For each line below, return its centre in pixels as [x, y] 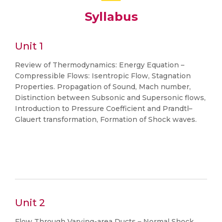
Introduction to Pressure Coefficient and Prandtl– [104, 109]
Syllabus [111, 17]
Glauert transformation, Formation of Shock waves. [106, 119]
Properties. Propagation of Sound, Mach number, [103, 87]
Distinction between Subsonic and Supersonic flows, [110, 98]
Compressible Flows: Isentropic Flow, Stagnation [103, 76]
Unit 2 [30, 203]
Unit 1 [29, 46]
